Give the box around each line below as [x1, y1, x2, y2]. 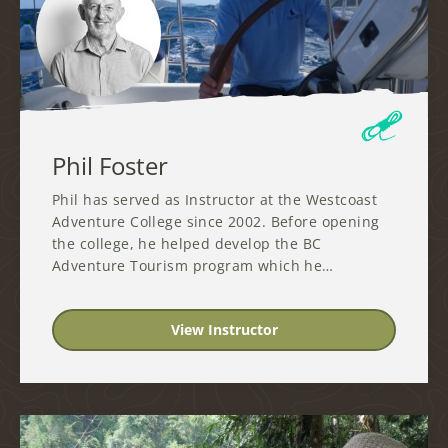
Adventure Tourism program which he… [52, 255, 334, 275]
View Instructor [170, 320, 278, 340]
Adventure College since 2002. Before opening [52, 211, 380, 231]
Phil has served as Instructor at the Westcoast [52, 189, 378, 209]
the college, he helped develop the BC [52, 233, 322, 253]
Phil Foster [52, 148, 168, 182]
